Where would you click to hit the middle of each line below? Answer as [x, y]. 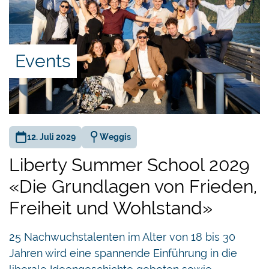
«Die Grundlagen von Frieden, [133, 186]
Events [43, 61]
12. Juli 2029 [51, 137]
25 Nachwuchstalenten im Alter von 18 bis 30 [122, 237]
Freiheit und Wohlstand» [111, 208]
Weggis [115, 137]
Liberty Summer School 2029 [129, 165]
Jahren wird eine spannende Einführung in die [123, 253]
